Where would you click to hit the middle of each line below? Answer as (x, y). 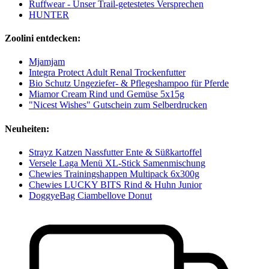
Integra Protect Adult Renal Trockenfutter (107, 73)
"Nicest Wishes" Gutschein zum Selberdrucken (118, 105)
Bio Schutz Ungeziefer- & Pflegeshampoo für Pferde (129, 83)
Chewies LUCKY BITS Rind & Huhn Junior (115, 184)
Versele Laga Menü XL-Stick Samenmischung (117, 163)
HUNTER (49, 14)
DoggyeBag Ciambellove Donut (90, 195)
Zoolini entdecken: (43, 38)
